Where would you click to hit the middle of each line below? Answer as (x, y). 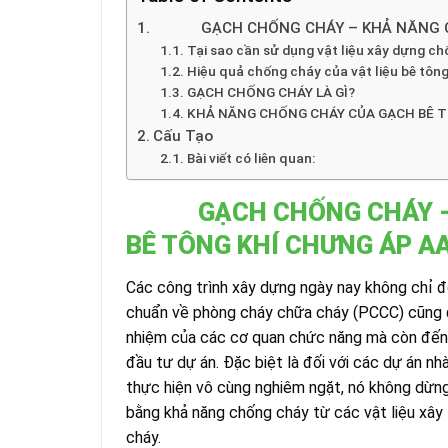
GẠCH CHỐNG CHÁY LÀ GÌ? (270, 92)
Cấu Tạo (183, 136)
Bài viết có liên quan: (250, 158)
